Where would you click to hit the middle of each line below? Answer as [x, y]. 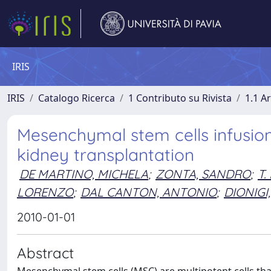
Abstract [45, 253]
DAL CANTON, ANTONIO [149, 192]
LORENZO [45, 192]
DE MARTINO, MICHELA [84, 174]
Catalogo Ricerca [77, 98]
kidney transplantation [106, 155]
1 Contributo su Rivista [180, 98]
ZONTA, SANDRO [203, 174]
